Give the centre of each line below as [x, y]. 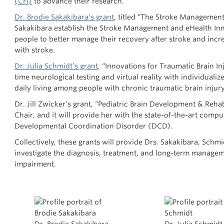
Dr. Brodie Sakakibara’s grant [64, 17]
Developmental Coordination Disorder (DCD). [93, 126]
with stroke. [34, 50]
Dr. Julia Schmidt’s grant [56, 66]
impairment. [35, 164]
